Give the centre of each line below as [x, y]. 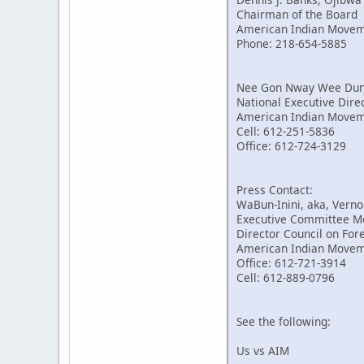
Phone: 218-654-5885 [292, 44]
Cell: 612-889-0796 [286, 278]
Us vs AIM [263, 351]
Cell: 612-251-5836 [286, 132]
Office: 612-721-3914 [291, 263]
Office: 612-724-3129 [291, 146]
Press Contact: [275, 190]
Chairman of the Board [297, 15]
